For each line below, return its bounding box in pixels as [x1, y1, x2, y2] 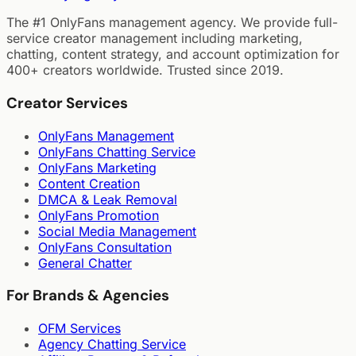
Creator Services [6, 92, 128, 113]
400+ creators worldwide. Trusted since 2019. [6, 62, 284, 79]
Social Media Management [38, 222, 196, 239]
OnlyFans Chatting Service [38, 143, 195, 160]
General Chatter [38, 254, 132, 271]
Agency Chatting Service [38, 336, 186, 352]
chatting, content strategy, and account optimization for [6, 46, 339, 63]
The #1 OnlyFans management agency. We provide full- [6, 14, 338, 31]
